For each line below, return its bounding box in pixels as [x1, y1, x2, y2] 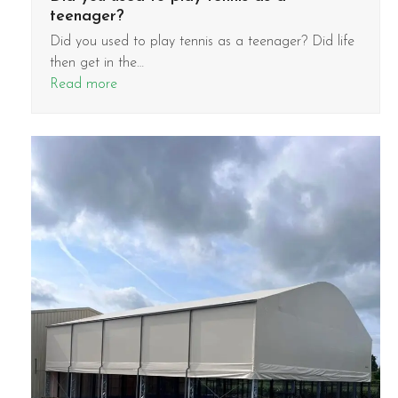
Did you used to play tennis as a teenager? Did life [49, 35, 354, 50]
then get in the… [49, 56, 144, 71]
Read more [49, 77, 117, 92]
